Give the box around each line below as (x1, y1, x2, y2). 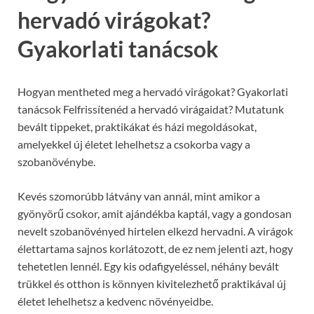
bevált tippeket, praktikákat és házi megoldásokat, (18, 120, 257, 134)
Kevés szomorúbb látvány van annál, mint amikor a (18, 189, 260, 203)
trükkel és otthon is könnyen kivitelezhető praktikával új (18, 277, 286, 291)
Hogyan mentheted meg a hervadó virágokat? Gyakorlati (18, 85, 288, 99)
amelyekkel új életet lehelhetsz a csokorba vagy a (18, 137, 250, 151)
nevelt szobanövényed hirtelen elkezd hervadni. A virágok (18, 224, 293, 238)
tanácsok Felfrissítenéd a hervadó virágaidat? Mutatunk (18, 102, 284, 116)
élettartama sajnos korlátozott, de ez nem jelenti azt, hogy (18, 242, 293, 256)
